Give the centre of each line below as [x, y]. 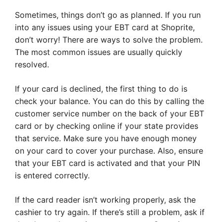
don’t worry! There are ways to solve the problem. [109, 40]
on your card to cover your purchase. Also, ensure [109, 151]
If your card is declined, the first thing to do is [101, 89]
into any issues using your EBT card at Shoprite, [105, 28]
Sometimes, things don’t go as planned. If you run [108, 15]
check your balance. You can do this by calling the [110, 101]
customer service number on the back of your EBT [110, 114]
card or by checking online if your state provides [107, 126]
